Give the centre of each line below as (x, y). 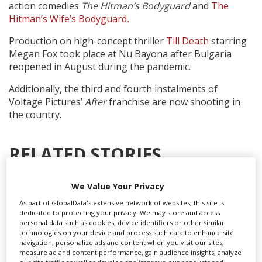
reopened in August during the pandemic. (101, 66)
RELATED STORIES (85, 154)
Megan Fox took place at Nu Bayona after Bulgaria (120, 54)
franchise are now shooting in (173, 101)
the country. (35, 114)
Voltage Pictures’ (47, 101)
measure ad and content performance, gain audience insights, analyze (131, 253)
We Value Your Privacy (118, 187)
